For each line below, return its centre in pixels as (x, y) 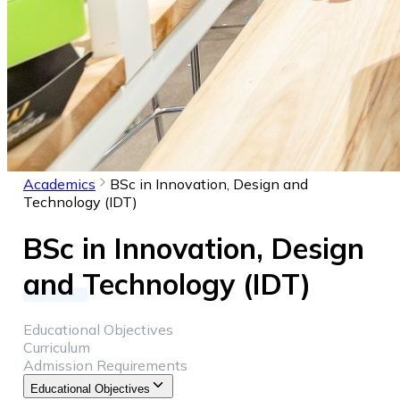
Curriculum (57, 348)
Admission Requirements (105, 366)
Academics (59, 184)
